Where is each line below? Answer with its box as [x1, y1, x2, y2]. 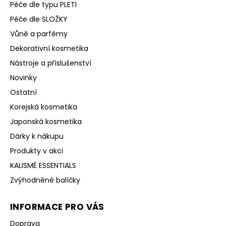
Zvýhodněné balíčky [10, 175, 80, 185]
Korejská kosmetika [10, 101, 77, 112]
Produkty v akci [10, 145, 63, 156]
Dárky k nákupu [10, 131, 64, 141]
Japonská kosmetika [10, 116, 82, 127]
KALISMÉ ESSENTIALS [10, 160, 76, 171]
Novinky [10, 72, 37, 83]
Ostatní [10, 87, 37, 97]
